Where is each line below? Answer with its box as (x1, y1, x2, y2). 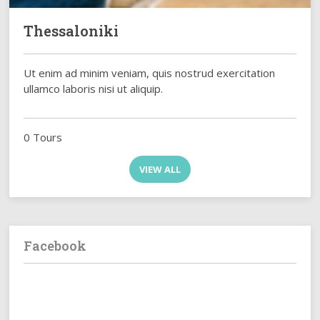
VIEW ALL (139, 163, 181, 176)
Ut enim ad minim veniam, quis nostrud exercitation (24, 66, 276, 81)
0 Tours (24, 130, 63, 145)
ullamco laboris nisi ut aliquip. (24, 81, 164, 96)
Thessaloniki (24, 21, 119, 41)
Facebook (24, 237, 87, 255)
